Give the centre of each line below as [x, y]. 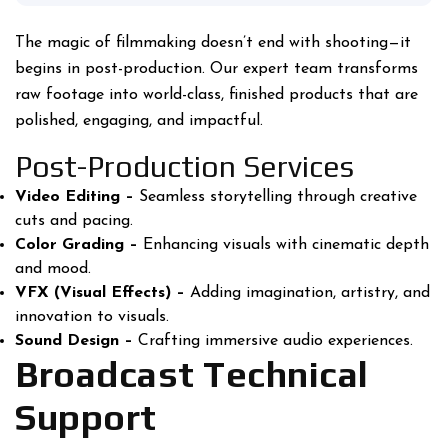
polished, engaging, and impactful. [139, 120]
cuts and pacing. [74, 220]
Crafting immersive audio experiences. [275, 340]
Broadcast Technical [192, 373]
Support [86, 416]
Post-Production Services [184, 166]
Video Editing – [77, 196]
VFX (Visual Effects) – [102, 292]
